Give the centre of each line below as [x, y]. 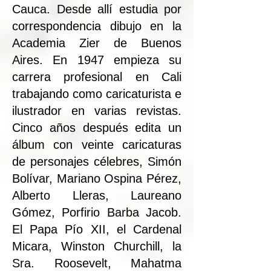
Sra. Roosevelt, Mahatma [97, 263]
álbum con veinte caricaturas [97, 144]
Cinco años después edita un [97, 127]
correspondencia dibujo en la [97, 26]
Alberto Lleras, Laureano [97, 195]
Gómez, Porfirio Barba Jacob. [97, 212]
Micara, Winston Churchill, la [97, 246]
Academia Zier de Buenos [97, 43]
